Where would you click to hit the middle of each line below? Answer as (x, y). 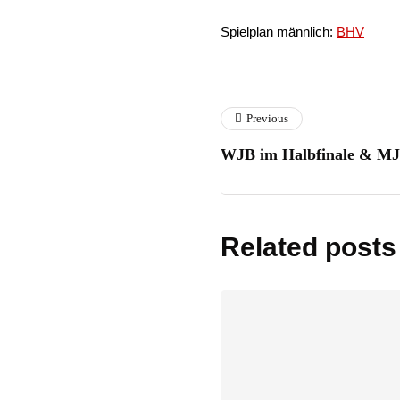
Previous (267, 118)
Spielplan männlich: (279, 32)
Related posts (308, 247)
